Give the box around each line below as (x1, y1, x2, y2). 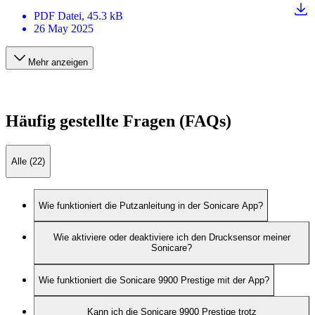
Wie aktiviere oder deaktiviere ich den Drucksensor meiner (53, 232, 290, 243)
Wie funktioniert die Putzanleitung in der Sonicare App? (39, 200, 263, 211)
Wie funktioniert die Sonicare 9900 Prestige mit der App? (39, 274, 269, 285)
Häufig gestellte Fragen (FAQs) (6, 111, 231, 130)
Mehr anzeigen (28, 56, 88, 67)
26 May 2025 (34, 22, 94, 34)
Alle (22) (11, 155, 45, 167)
